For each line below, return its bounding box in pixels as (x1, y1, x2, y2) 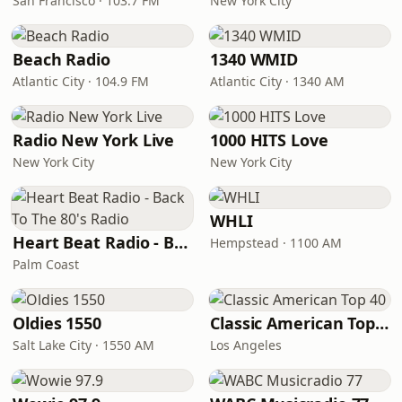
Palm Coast (13, 256, 79, 273)
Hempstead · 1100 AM (210, 234, 342, 251)
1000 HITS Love (210, 129, 328, 151)
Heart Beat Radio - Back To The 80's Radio (174, 232, 188, 253)
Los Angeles (210, 336, 282, 354)
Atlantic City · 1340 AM (210, 73, 345, 90)
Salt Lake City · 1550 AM (13, 336, 154, 354)
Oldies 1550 (13, 312, 102, 334)
